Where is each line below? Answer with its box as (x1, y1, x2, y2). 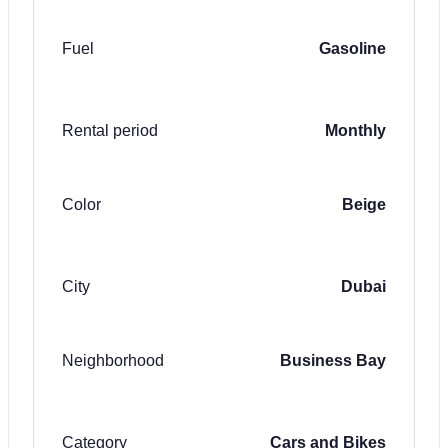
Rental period (62, 121, 158, 139)
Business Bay (280, 351, 386, 369)
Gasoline (319, 39, 386, 57)
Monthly (325, 121, 386, 139)
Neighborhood (62, 351, 164, 369)
